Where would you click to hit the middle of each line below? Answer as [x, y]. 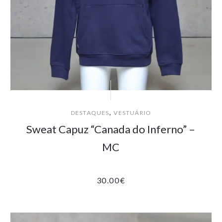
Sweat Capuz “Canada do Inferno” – [111, 129]
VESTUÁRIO [133, 112]
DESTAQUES [90, 112]
